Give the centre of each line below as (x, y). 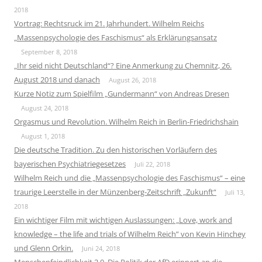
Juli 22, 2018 (152, 164)
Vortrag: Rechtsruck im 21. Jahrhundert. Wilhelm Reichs (109, 23)
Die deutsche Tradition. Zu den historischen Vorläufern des (116, 149)
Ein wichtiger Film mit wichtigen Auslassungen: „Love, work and (123, 220)
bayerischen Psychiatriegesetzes (70, 163)
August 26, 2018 (132, 80)
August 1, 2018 (43, 136)
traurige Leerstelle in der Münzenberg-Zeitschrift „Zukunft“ (115, 192)
